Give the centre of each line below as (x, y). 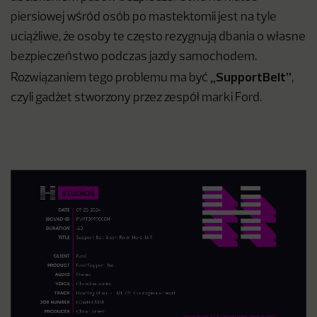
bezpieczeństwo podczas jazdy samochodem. (134, 57)
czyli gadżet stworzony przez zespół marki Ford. (136, 98)
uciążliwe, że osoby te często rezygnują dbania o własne (158, 38)
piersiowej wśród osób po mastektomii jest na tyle (144, 18)
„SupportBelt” (251, 77)
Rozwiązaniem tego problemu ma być (110, 79)
